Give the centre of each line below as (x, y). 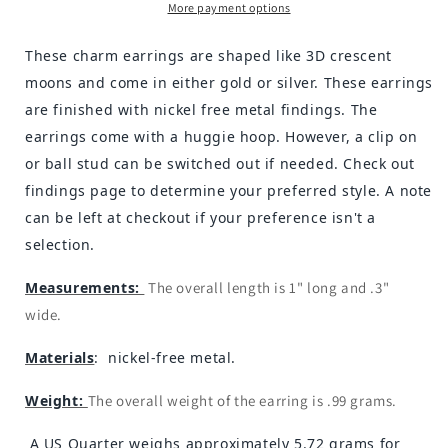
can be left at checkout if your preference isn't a (201, 217)
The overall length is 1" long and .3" (269, 287)
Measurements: (85, 287)
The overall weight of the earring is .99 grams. (242, 400)
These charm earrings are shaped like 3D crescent (208, 55)
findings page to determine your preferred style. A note (229, 190)
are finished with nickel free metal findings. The (201, 109)
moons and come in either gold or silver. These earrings (229, 82)
